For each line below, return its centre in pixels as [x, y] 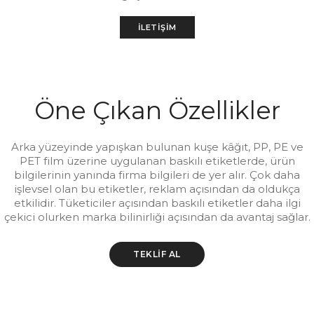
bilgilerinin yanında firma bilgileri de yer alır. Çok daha [157, 175]
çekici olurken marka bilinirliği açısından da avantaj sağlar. [157, 217]
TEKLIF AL [157, 254]
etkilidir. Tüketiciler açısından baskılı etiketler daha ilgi [157, 203]
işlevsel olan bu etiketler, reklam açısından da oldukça [157, 189]
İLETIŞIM [157, 27]
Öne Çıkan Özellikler [157, 110]
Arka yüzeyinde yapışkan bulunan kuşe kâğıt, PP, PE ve [157, 147]
